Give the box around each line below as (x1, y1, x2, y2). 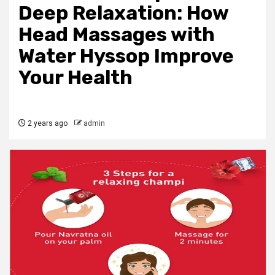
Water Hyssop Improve (18, 44, 234, 68)
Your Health (18, 66, 133, 89)
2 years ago (26, 119, 68, 128)
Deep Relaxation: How (18, 1, 228, 25)
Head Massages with (18, 23, 215, 46)
